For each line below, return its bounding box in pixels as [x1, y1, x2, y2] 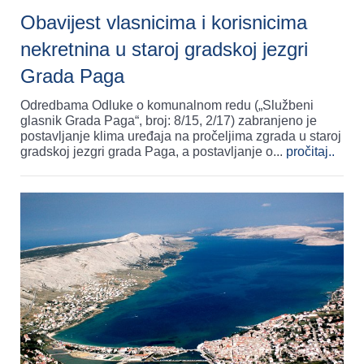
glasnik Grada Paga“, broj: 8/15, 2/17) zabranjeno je [20, 113, 317, 128]
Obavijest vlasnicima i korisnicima [20, 11, 307, 33]
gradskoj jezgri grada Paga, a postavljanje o [20, 144, 273, 158]
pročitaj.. [286, 144, 335, 158]
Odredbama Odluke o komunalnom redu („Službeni [20, 97, 314, 112]
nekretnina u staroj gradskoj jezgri [20, 37, 308, 60]
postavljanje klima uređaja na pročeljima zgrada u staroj [20, 128, 341, 143]
